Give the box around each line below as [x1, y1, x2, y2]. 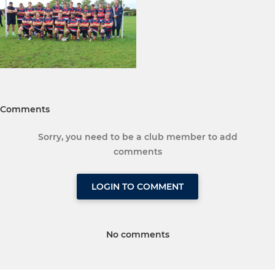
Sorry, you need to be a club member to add [37, 131, 238, 143]
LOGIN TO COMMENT [91, 181, 184, 193]
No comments [106, 229, 169, 241]
